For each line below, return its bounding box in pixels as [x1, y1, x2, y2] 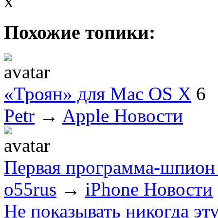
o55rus [4, 178, 56, 200]
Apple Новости [62, 105, 183, 126]
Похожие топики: [4, 21, 155, 44]
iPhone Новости [85, 178, 213, 200]
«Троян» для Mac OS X [4, 83, 191, 104]
